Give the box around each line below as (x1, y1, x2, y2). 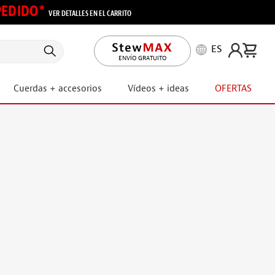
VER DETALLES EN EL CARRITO (48, 9, 132, 18)
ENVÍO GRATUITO (118, 53, 166, 62)
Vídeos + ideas (128, 83, 190, 95)
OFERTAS (214, 83, 252, 95)
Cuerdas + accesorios (14, 83, 103, 95)
